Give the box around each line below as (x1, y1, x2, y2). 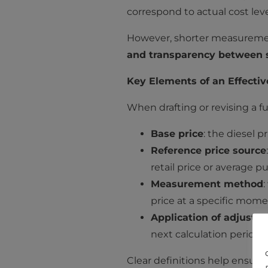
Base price (150, 127, 203, 139)
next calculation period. (150, 228, 263, 240)
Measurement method (150, 178, 263, 190)
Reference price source (150, 144, 266, 156)
